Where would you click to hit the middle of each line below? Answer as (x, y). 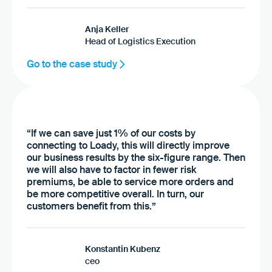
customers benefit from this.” (91, 206)
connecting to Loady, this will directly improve (128, 145)
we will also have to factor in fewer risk (112, 169)
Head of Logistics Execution (140, 41)
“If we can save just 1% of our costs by (111, 133)
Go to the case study (72, 64)
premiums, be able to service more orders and (130, 182)
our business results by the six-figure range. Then (136, 157)
